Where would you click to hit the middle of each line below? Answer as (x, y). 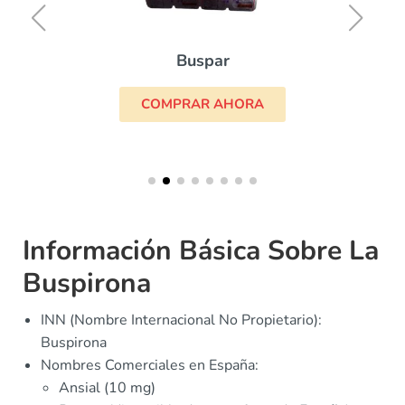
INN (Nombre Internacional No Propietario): (181, 320)
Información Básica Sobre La (201, 251)
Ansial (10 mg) (107, 388)
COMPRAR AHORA (202, 104)
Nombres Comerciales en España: (150, 365)
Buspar (202, 61)
